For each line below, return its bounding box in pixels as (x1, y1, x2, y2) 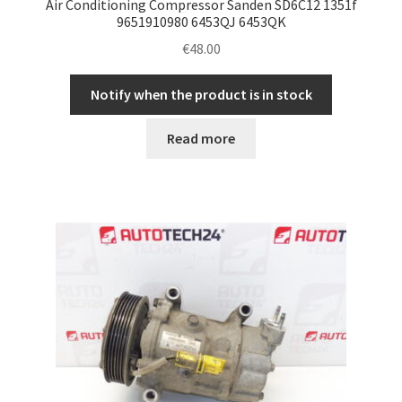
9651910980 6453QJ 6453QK (116, 12, 286, 31)
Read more (167, 128, 235, 147)
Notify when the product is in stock (90, 85, 312, 104)
